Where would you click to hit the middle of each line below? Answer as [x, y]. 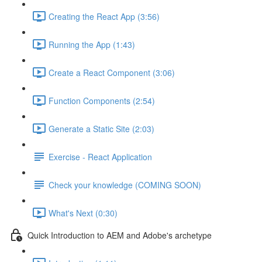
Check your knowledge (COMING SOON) [125, 185]
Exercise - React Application [100, 156]
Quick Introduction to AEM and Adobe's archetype [120, 235]
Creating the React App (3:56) [104, 16]
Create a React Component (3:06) [112, 72]
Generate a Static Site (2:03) [101, 128]
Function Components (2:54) [102, 100]
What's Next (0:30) [83, 213]
